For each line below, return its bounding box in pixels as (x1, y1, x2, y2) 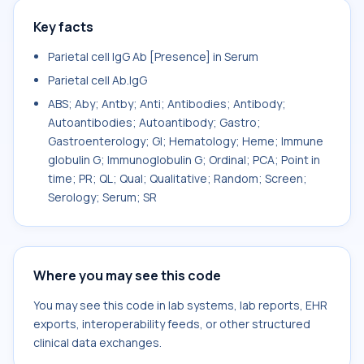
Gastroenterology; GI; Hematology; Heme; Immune (48, 133, 323, 149)
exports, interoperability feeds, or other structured (33, 316, 310, 331)
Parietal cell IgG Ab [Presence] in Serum (48, 49, 258, 64)
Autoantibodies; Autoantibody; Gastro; (48, 115, 261, 130)
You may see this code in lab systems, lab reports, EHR (33, 297, 327, 313)
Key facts (33, 18, 93, 36)
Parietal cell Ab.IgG (48, 72, 147, 88)
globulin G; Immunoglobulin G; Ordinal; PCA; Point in (48, 152, 320, 167)
